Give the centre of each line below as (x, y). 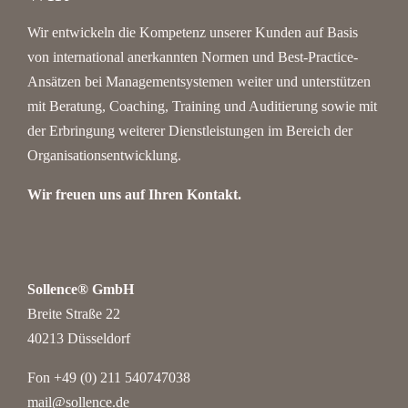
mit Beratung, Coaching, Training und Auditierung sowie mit (202, 106)
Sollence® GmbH (81, 289)
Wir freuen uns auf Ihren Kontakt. (134, 194)
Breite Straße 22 (74, 314)
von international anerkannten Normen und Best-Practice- (193, 57)
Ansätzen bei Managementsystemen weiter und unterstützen (199, 82)
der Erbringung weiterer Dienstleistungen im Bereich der (190, 131)
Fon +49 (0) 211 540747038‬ (109, 377)
